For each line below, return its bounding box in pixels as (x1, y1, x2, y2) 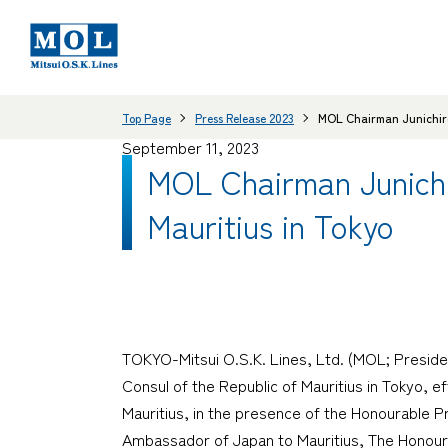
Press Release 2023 (195, 108, 294, 126)
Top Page (122, 108, 171, 126)
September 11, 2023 (122, 135, 259, 160)
